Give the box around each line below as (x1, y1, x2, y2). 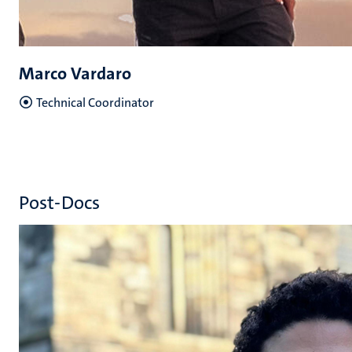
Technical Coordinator (36, 94, 154, 111)
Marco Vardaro (19, 62, 131, 85)
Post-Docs (19, 190, 100, 215)
